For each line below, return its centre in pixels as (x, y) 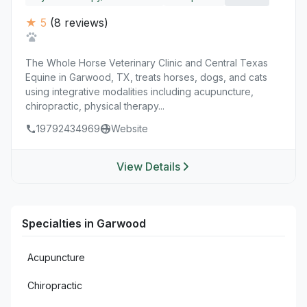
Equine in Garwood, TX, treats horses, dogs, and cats (146, 77)
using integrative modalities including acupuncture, (139, 91)
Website (130, 128)
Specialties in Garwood (84, 223)
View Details (148, 167)
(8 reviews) (79, 23)
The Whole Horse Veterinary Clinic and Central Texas (147, 63)
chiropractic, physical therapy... (95, 106)
